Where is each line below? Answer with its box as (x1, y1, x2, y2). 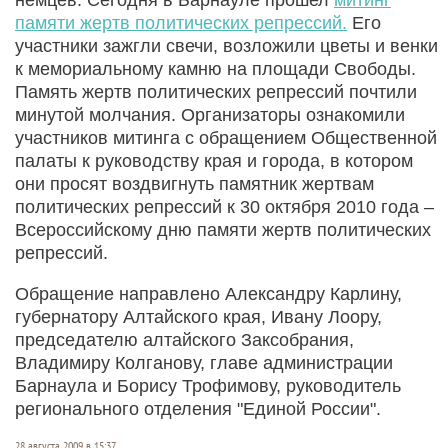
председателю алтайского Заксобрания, (15, 329, 354, 350)
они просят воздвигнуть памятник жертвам (15, 173, 374, 194)
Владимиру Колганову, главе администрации (15, 352, 393, 373)
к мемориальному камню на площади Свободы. (15, 58, 416, 79)
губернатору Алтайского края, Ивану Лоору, (15, 306, 382, 327)
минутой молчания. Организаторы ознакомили (15, 104, 405, 125)
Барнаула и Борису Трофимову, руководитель (15, 375, 401, 396)
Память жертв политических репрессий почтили (15, 81, 417, 102)
